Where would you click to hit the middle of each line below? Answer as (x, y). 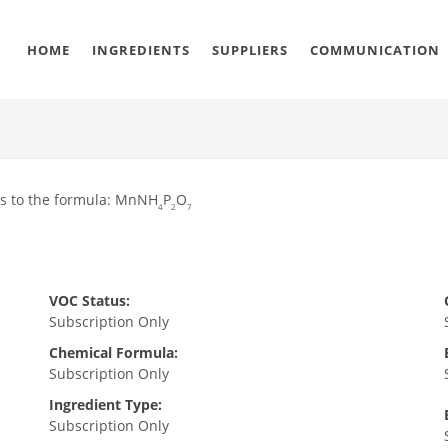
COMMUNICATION (375, 50)
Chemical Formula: (113, 352)
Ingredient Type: (105, 404)
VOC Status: (89, 300)
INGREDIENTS (141, 50)
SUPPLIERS (250, 50)
